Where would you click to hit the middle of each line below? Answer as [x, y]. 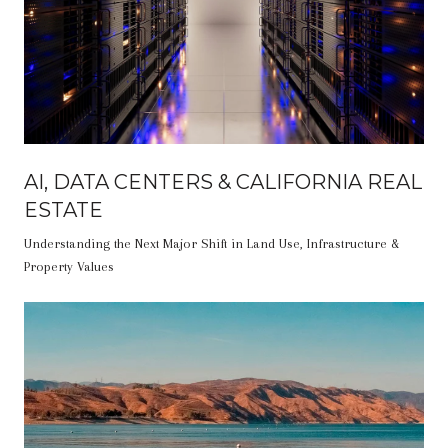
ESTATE [63, 209]
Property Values [69, 266]
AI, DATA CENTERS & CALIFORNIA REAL [223, 181]
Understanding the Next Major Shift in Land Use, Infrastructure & [211, 243]
